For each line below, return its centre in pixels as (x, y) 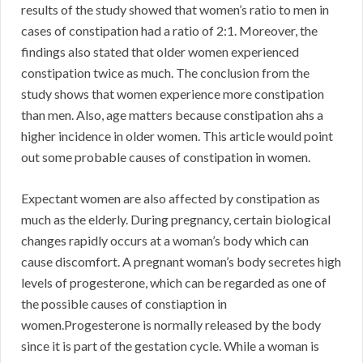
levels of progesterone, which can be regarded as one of (174, 283)
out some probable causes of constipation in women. (166, 157)
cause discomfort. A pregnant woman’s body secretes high (181, 262)
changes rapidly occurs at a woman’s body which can (165, 241)
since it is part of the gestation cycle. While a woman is (170, 346)
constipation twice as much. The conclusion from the (165, 73)
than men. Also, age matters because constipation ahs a (172, 115)
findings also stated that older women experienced (160, 52)
